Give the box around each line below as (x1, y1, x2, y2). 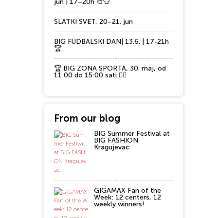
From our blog (54, 112, 120, 124)
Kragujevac (94, 143, 129, 151)
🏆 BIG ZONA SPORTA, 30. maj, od (54, 64, 166, 73)
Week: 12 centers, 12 (94, 193, 161, 201)
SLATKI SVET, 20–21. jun (54, 18, 133, 26)
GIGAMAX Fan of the (94, 186, 161, 195)
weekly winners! (94, 200, 145, 208)
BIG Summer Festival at (94, 129, 170, 138)
